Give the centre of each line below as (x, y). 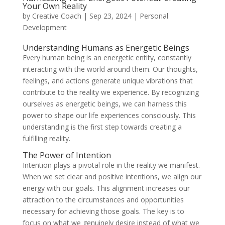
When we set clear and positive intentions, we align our (112, 176)
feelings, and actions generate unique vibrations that (107, 80)
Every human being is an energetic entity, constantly (107, 57)
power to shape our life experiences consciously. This (109, 115)
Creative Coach (57, 16)
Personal (154, 16)
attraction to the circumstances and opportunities (103, 199)
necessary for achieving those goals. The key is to (103, 211)
